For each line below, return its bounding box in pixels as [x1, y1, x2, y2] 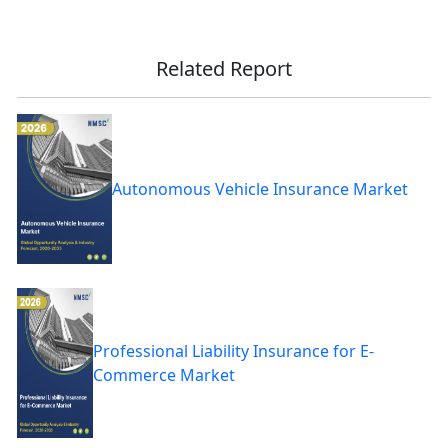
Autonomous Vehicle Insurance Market [111, 178, 408, 201]
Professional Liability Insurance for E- [92, 340, 374, 363]
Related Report [155, 55, 292, 83]
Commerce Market [92, 364, 235, 387]
